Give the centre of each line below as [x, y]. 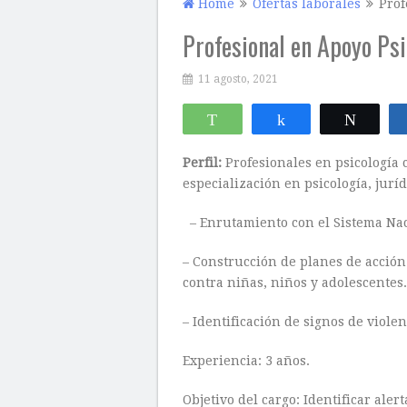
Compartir [329, 119]
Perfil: [204, 163]
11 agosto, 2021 [238, 79]
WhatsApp [261, 119]
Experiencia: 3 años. [246, 361]
